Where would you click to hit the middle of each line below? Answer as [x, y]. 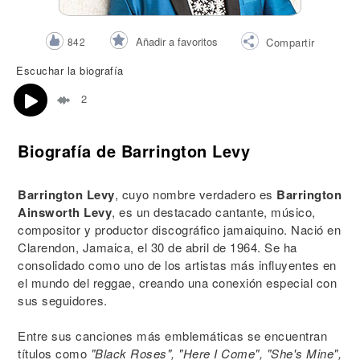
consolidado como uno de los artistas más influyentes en [177, 265]
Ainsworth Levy [65, 212]
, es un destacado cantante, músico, [214, 212]
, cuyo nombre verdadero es [195, 194]
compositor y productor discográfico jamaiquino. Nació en [179, 229]
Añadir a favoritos [177, 41]
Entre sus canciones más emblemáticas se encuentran [172, 335]
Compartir [290, 42]
